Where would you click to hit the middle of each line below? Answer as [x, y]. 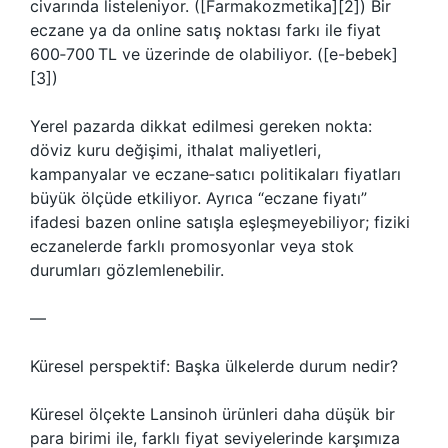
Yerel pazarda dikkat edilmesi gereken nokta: [201, 126]
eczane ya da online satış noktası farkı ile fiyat [205, 30]
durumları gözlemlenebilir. [127, 270]
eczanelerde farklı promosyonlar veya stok [192, 246]
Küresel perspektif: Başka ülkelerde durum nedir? [214, 366]
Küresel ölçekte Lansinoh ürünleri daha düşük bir [212, 414]
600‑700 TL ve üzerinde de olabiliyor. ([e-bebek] [214, 54]
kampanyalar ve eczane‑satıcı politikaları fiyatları [215, 174]
